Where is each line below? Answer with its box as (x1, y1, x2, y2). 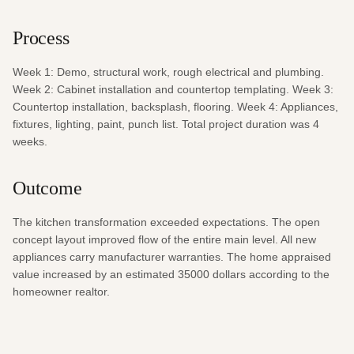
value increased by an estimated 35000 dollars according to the (13, 268, 330, 281)
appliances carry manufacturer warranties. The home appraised (13, 250, 331, 264)
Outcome (13, 178, 82, 199)
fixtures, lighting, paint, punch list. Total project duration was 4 (13, 118, 319, 131)
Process (13, 28, 70, 49)
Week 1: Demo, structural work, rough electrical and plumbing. (13, 66, 324, 79)
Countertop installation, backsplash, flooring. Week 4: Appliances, (13, 100, 338, 114)
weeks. (13, 135, 47, 149)
